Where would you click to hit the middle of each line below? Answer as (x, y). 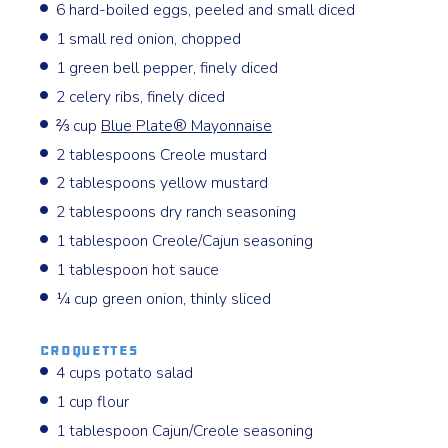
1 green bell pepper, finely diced (167, 67)
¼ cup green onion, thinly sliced (164, 299)
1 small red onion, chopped (149, 38)
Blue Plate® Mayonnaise (187, 125)
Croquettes (89, 350)
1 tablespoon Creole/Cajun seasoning (185, 241)
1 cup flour (93, 402)
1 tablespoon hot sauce (138, 270)
